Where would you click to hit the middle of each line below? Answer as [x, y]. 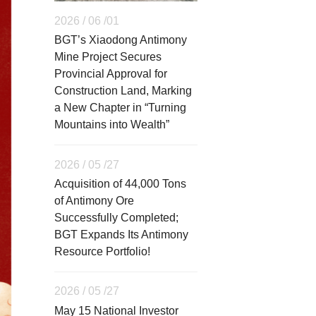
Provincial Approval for [111, 74]
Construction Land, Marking [123, 91]
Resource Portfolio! [103, 252]
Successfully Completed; [117, 218]
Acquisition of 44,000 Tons [121, 184]
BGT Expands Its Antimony [122, 235]
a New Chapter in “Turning [121, 108]
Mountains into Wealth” [112, 125]
